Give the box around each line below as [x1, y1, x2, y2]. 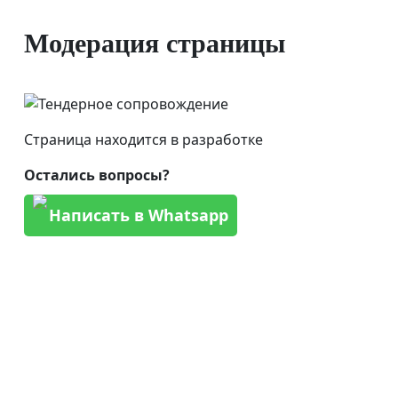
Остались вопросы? [23, 165, 170, 186]
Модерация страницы [23, 28, 285, 58]
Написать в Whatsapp [48, 204, 228, 227]
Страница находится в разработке [23, 130, 263, 150]
